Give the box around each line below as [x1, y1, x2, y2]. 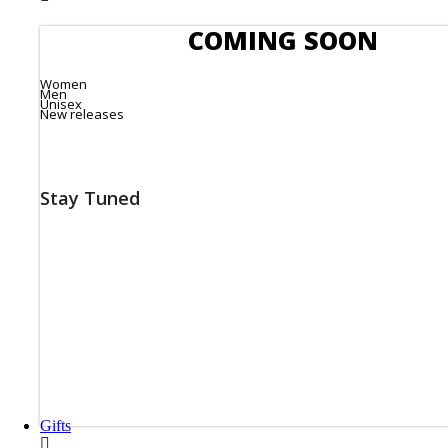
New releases [40, 104, 124, 123]
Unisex [40, 94, 82, 113]
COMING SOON [188, 23, 379, 58]
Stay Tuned [40, 185, 140, 210]
